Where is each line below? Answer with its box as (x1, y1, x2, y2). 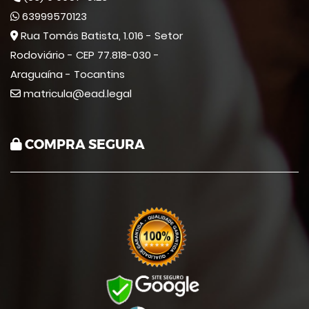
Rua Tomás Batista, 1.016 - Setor (18, 28, 183, 43)
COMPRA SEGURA (22, 137, 145, 152)
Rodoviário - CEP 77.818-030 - (10, 48, 159, 62)
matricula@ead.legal (21, 86, 132, 101)
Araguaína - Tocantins (10, 67, 125, 81)
